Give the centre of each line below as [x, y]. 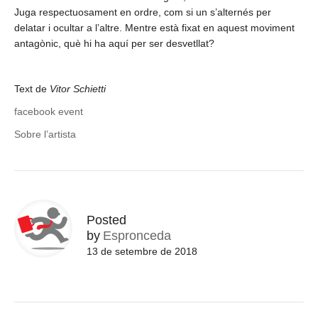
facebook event [49, 112]
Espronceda [137, 236]
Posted [106, 220]
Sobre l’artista [45, 135]
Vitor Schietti [78, 89]
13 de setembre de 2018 [142, 252]
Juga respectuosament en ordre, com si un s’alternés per [143, 12]
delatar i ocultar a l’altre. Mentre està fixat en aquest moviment [154, 28]
